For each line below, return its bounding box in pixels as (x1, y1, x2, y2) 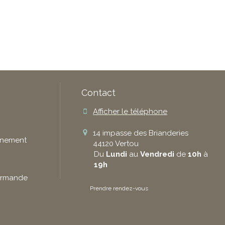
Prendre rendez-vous (90, 184, 149, 192)
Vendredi (140, 149, 175, 159)
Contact (81, 87, 116, 98)
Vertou (115, 139, 139, 148)
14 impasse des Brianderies (93, 128, 189, 138)
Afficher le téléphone (93, 107, 168, 116)
